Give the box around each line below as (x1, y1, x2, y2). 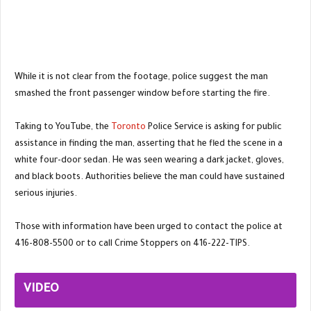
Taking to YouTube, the (15, 123, 111, 133)
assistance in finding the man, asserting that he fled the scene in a (15, 140, 283, 150)
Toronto (111, 123, 146, 133)
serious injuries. (15, 190, 77, 200)
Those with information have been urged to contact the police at (15, 223, 283, 233)
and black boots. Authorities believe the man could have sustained (15, 173, 285, 183)
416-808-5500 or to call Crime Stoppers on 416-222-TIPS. (15, 239, 250, 250)
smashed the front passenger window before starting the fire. (15, 90, 270, 100)
